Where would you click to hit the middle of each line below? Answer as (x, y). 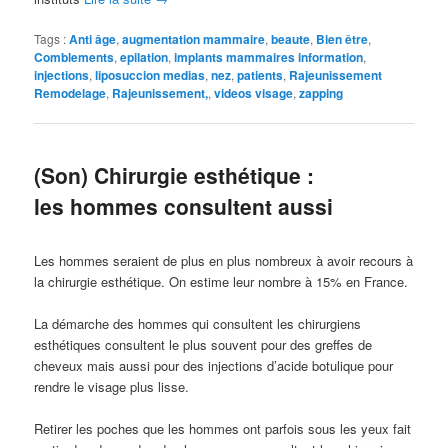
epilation (144, 56)
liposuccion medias (150, 74)
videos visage (254, 92)
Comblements (74, 56)
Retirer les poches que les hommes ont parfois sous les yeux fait (223, 428)
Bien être (342, 38)
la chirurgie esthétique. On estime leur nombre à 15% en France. (221, 281)
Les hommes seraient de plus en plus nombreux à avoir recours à (224, 260)
